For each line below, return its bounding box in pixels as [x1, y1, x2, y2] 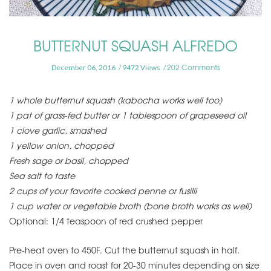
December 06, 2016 [51, 63, 116, 73]
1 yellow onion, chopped [9, 139, 114, 152]
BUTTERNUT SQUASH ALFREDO [33, 34, 238, 56]
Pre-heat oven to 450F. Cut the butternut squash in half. [9, 244, 240, 256]
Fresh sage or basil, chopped [9, 154, 128, 167]
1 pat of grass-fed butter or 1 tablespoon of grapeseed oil [9, 109, 246, 122]
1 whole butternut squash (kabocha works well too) [9, 94, 222, 106]
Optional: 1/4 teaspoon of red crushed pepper [9, 215, 203, 227]
